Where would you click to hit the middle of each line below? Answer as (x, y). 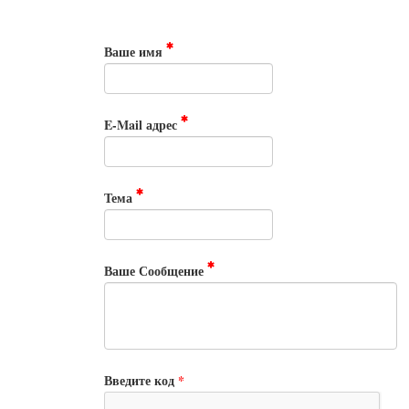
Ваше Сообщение (156, 271)
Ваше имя (135, 52)
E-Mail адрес (142, 125)
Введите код (139, 380)
